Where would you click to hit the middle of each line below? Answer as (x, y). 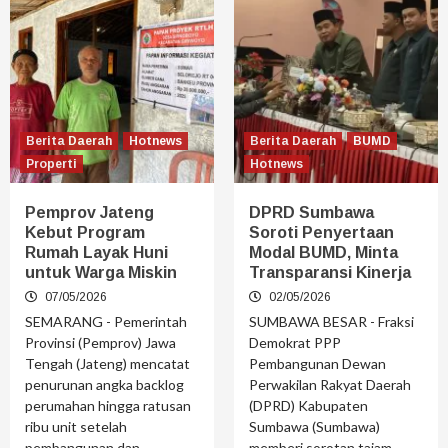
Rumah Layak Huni (96, 253)
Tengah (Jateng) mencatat (107, 364)
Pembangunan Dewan (317, 364)
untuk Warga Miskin (101, 273)
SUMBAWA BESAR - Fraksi (331, 322)
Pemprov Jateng (89, 213)
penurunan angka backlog (104, 385)
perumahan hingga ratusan (108, 406)
